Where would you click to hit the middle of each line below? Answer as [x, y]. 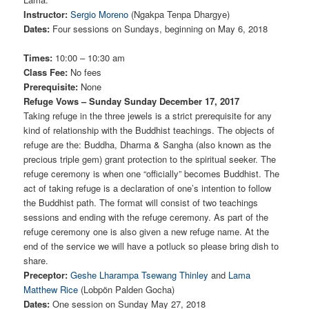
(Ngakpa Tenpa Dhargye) [179, 14]
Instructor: [46, 14]
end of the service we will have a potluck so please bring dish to [151, 246]
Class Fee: [46, 72]
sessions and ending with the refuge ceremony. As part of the [146, 217]
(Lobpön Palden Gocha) [127, 290]
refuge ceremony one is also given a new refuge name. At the [147, 232]
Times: [38, 58]
